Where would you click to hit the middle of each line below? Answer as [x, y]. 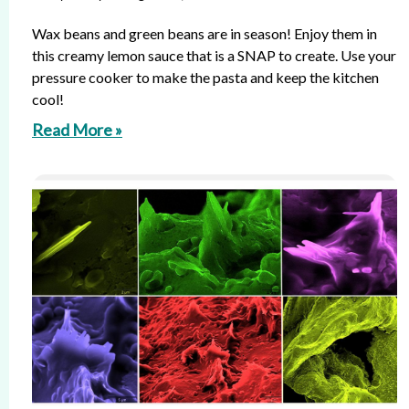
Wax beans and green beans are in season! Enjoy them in [204, 33]
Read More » [77, 130]
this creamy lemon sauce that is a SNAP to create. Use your [214, 55]
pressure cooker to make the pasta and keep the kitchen [205, 77]
